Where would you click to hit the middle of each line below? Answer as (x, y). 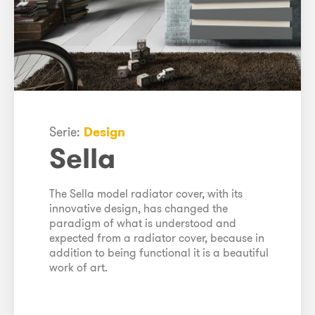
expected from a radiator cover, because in (157, 237)
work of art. (78, 267)
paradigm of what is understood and (143, 223)
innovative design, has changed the (139, 208)
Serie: (66, 131)
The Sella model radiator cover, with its (146, 193)
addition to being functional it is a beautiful (159, 252)
